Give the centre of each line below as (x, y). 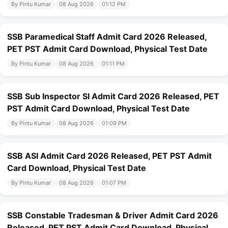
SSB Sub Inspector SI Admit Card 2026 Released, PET (113, 96)
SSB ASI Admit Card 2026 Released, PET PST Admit (109, 156)
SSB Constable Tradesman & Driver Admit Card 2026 (113, 216)
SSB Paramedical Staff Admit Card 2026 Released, (107, 37)
